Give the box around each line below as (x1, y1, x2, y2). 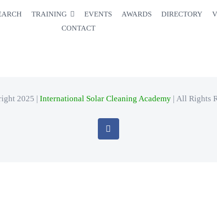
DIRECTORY (161, 10, 203, 18)
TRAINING (31, 10, 67, 18)
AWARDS (122, 10, 152, 18)
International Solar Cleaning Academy (39, 94, 171, 103)
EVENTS (84, 10, 112, 18)
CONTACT (62, 24, 96, 32)
